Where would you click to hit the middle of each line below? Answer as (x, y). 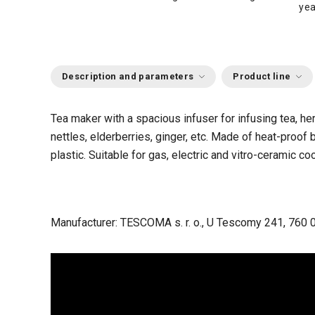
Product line (262, 76)
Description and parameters (128, 76)
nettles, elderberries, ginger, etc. (131, 137)
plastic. (70, 155)
